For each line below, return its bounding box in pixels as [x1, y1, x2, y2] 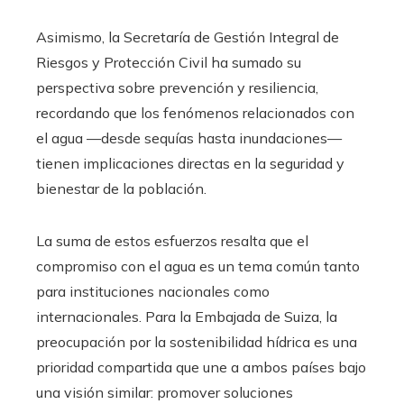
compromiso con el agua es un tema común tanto [36, 256, 360, 275]
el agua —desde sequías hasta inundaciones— [36, 128, 342, 147]
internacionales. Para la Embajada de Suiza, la [36, 307, 337, 326]
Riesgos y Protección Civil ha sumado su [36, 52, 301, 71]
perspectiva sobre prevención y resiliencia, [36, 78, 318, 96]
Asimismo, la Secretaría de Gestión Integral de [36, 27, 339, 46]
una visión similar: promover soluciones [36, 382, 293, 401]
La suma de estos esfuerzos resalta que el [36, 231, 308, 250]
